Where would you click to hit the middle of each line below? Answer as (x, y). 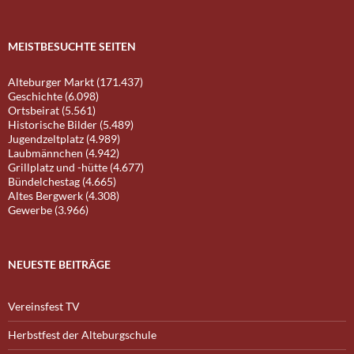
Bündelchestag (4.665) (62, 182)
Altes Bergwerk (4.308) (64, 196)
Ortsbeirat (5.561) (52, 111)
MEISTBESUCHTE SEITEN (72, 47)
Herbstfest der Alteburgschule (82, 335)
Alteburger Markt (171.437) (75, 82)
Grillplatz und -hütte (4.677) (76, 168)
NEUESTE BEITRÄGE (59, 265)
